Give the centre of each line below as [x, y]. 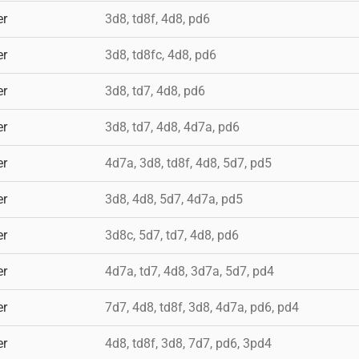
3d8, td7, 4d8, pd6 [155, 91]
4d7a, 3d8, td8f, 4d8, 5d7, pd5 [188, 163]
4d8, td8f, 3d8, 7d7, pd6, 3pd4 [188, 343]
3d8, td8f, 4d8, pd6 [157, 18]
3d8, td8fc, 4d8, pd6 [161, 54]
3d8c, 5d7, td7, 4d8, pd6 [172, 235]
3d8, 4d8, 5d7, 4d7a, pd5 [174, 199]
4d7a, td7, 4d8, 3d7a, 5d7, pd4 [190, 271]
